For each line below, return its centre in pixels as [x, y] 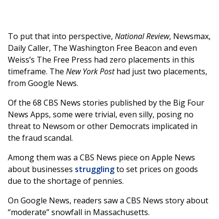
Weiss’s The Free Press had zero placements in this [101, 60]
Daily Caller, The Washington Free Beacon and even [102, 48]
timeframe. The [37, 72]
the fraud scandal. [40, 138]
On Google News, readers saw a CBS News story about [108, 201]
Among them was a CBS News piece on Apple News [101, 158]
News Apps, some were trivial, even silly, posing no [101, 115]
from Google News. [43, 83]
